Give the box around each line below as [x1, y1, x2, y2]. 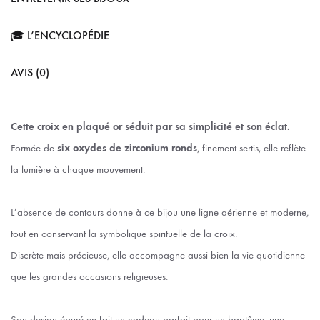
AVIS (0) [11, 65, 49, 79]
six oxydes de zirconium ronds [54, 141, 197, 154]
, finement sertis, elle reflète [197, 141, 306, 154]
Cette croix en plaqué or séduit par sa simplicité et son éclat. [11, 119, 290, 133]
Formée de [11, 141, 54, 154]
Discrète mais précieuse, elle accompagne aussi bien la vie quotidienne [11, 248, 305, 261]
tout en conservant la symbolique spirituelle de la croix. [11, 226, 237, 240]
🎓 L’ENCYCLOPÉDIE [11, 28, 109, 42]
